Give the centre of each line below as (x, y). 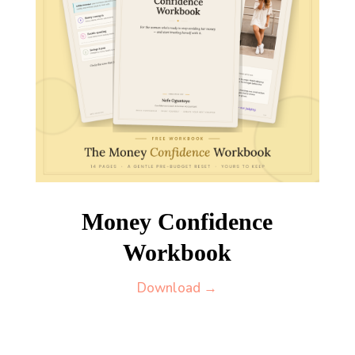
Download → (177, 288)
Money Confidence (177, 221)
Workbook (177, 252)
